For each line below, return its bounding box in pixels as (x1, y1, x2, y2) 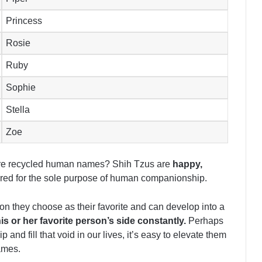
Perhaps (188, 216, 223, 226)
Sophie (6, 82, 36, 93)
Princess (6, 16, 43, 26)
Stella (6, 105, 30, 115)
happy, (173, 159, 202, 170)
